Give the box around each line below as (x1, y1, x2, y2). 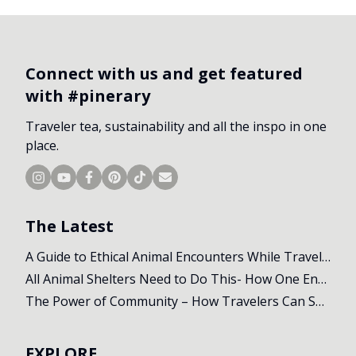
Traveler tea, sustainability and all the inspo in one (25, 118, 327, 136)
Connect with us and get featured (25, 63, 303, 85)
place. (25, 137, 59, 155)
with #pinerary (25, 85, 150, 107)
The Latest (25, 215, 114, 238)
